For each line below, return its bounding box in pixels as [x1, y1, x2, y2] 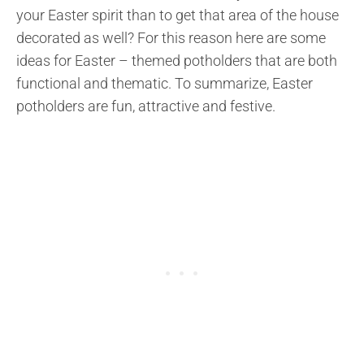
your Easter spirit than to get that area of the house [16, 6, 339, 24]
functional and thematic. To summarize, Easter [16, 74, 313, 92]
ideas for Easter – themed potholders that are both [16, 51, 337, 69]
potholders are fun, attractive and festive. [16, 97, 275, 115]
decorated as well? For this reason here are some [16, 28, 326, 46]
